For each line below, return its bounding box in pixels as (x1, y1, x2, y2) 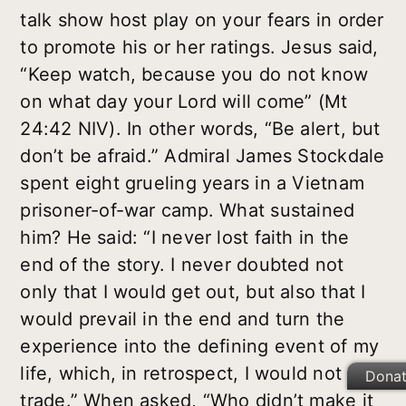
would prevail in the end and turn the (20, 307, 345, 330)
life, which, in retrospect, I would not (20, 362, 342, 384)
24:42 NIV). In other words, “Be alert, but (20, 117, 381, 140)
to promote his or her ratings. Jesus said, (20, 35, 379, 58)
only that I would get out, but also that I (20, 280, 366, 303)
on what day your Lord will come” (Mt (20, 90, 348, 112)
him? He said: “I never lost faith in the (20, 226, 350, 248)
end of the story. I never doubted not (20, 253, 344, 275)
